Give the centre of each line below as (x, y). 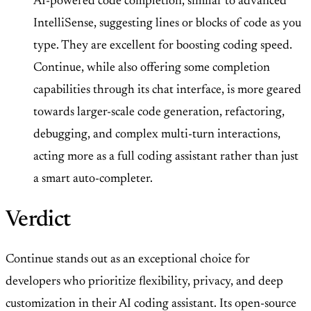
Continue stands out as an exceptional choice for (128, 259)
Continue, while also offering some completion (152, 68)
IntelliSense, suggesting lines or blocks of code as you (167, 24)
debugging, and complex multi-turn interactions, (157, 135)
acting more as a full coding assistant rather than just (166, 157)
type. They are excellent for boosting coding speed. (163, 46)
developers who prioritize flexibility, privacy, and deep (144, 281)
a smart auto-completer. (93, 179)
